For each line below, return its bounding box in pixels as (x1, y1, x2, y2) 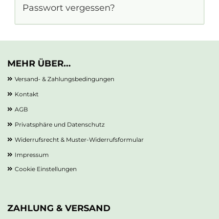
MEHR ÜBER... (7, 58, 71, 69)
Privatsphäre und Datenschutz (15, 120, 105, 128)
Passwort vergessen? (22, 2, 115, 13)
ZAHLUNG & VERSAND (7, 202, 110, 214)
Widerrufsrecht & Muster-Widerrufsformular (15, 135, 144, 143)
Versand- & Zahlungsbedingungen (15, 75, 114, 83)
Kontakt (15, 90, 39, 98)
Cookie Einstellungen (15, 165, 77, 173)
